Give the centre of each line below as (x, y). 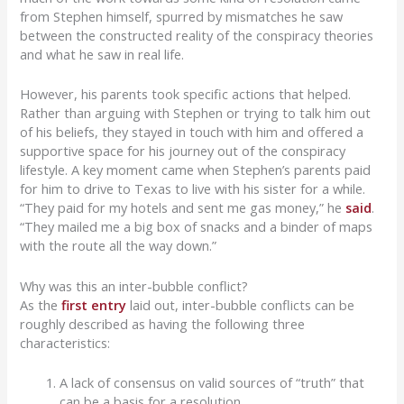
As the (41, 304)
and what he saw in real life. (104, 55)
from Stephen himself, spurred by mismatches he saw (182, 17)
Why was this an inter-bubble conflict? (134, 285)
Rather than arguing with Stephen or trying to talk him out (196, 113)
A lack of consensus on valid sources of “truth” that (212, 383)
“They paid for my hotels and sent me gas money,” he (183, 208)
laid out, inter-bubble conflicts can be (241, 304)
